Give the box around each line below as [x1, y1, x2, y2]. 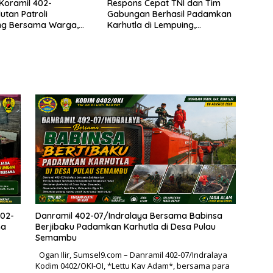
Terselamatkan [107, 41, 168, 52]
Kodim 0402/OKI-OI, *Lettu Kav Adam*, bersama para [35, 260, 230, 271]
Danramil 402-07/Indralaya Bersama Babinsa [35, 210, 222, 221]
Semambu [35, 232, 77, 243]
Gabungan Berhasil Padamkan [107, 8, 232, 19]
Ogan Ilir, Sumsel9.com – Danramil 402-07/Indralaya [35, 249, 227, 260]
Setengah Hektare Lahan [107, 30, 208, 41]
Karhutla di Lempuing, [107, 19, 196, 30]
